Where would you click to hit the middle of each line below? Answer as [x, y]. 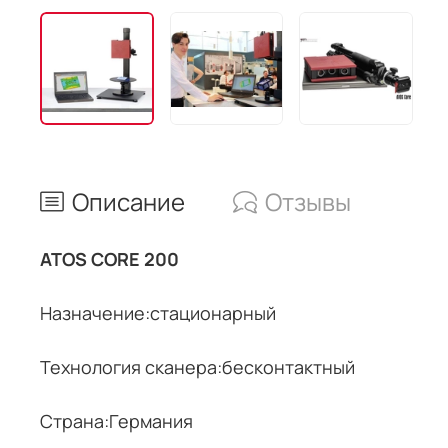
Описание [128, 201]
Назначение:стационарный [158, 312]
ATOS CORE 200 [109, 258]
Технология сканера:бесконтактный [197, 366]
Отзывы [308, 201]
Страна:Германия [116, 420]
